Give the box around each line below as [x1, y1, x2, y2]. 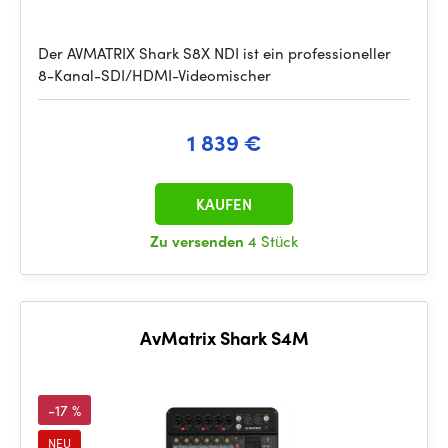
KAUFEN [196, 193, 252, 215]
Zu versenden [150, 230, 248, 252]
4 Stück [248, 230, 298, 252]
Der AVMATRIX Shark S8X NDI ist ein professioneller [38, 42, 391, 64]
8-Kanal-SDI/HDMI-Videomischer [38, 64, 271, 86]
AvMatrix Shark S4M [139, 325, 309, 350]
